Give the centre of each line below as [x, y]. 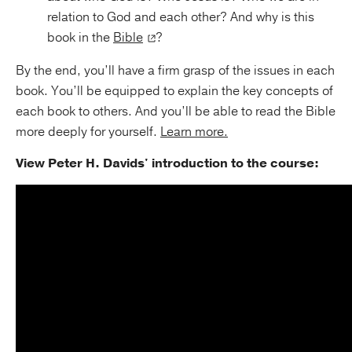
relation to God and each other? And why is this [181, 18]
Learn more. [194, 132]
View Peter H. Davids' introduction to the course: [167, 164]
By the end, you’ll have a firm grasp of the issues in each [175, 71]
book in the [80, 38]
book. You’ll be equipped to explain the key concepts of [174, 92]
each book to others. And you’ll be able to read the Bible [176, 112]
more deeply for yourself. [88, 132]
